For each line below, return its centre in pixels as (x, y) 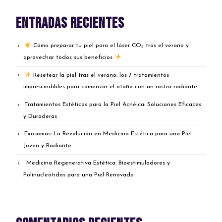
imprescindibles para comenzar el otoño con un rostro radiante (111, 86)
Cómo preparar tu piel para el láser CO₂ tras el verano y (110, 46)
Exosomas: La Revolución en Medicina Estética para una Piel (108, 134)
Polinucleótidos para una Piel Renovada (79, 175)
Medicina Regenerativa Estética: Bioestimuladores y (97, 163)
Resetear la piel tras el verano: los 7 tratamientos (100, 75)
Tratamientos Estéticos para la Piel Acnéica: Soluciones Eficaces (113, 104)
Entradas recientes (70, 24)
